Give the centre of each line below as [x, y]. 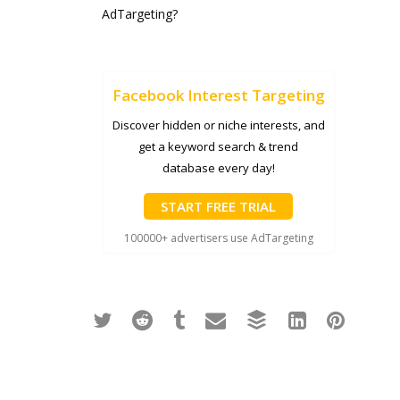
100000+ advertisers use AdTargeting [218, 238]
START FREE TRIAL [219, 206]
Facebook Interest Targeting [218, 95]
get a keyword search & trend [219, 146]
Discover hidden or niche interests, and [218, 125]
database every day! [218, 168]
